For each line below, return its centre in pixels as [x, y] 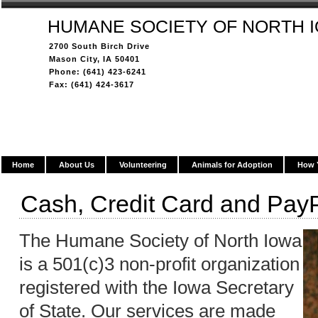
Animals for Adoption [232, 165]
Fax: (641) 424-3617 [92, 84]
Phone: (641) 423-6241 [98, 72]
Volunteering [143, 165]
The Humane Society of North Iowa [160, 241]
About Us [77, 165]
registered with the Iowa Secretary [157, 287]
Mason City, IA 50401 [94, 59]
